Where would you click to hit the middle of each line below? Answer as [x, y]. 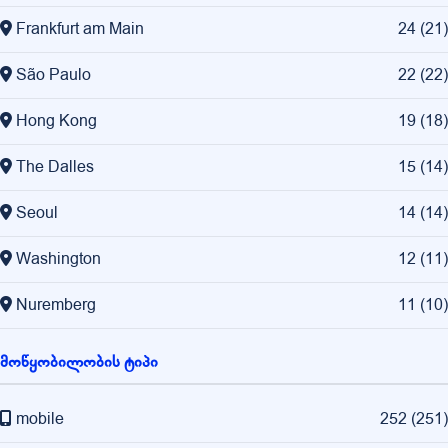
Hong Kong [56, 121]
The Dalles [55, 167]
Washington [58, 259]
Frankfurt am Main [80, 29]
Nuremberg [56, 305]
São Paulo [53, 75]
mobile [40, 419]
